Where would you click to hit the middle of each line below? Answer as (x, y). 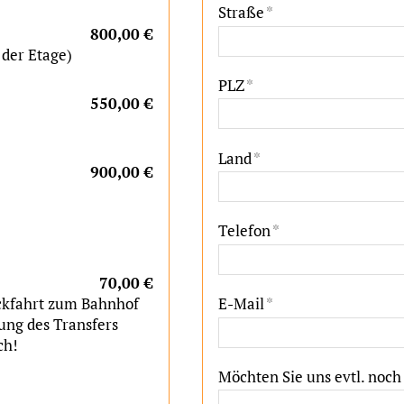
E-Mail (241, 304)
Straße (241, 13)
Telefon (244, 231)
